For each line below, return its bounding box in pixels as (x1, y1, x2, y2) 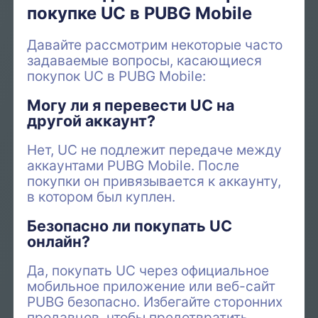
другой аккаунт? (27, 111, 156, 130)
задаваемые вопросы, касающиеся (27, 51, 263, 69)
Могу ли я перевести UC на (27, 95, 235, 114)
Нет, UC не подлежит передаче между (27, 141, 283, 158)
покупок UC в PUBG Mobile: (27, 67, 207, 84)
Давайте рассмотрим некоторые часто (27, 35, 283, 53)
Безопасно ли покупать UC (27, 216, 233, 236)
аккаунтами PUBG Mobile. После (27, 156, 240, 174)
